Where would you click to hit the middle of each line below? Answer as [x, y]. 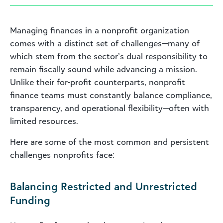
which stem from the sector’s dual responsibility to [109, 56]
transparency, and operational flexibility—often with [110, 108]
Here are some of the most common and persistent [110, 142]
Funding [30, 200]
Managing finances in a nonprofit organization [100, 30]
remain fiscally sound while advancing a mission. [104, 69]
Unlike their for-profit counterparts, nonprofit [98, 82]
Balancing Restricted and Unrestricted [104, 186]
